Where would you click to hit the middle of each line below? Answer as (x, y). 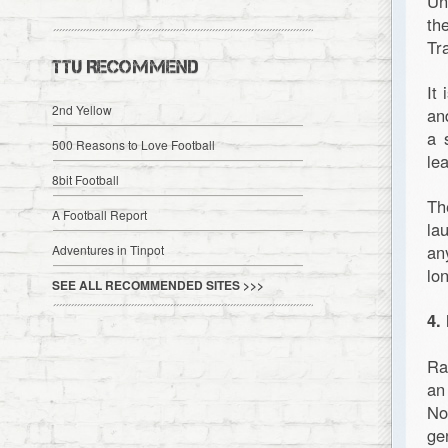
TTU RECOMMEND (125, 67)
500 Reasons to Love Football (134, 144)
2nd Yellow (82, 109)
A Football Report (100, 214)
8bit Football (86, 179)
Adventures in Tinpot (108, 249)
